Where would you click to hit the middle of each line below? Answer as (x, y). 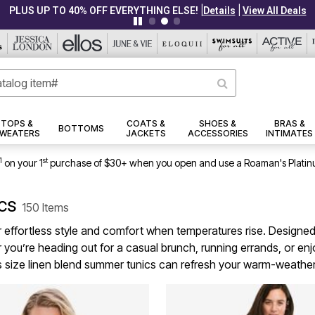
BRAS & (289, 124)
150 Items (45, 208)
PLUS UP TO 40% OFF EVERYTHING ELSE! (103, 11)
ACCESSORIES (218, 134)
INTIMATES (290, 134)
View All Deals (274, 11)
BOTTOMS (81, 129)
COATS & (146, 124)
